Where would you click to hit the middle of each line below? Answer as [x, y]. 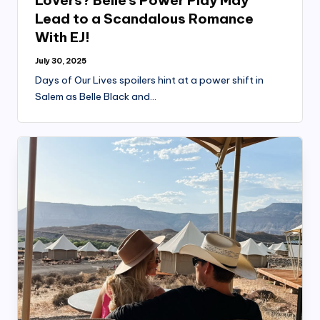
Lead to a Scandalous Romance [144, 19]
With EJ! [62, 37]
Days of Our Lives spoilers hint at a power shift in [149, 80]
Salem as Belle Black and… [96, 97]
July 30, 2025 [61, 61]
